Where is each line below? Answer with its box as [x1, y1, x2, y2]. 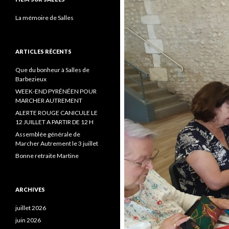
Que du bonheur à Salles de [15, 66, 89, 74]
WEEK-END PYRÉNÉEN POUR [15, 87, 97, 95]
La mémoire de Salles [15, 14, 74, 21]
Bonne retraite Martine [15, 152, 79, 159]
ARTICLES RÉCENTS [15, 48, 72, 55]
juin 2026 [15, 216, 41, 224]
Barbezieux [15, 75, 47, 83]
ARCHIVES [15, 186, 45, 193]
